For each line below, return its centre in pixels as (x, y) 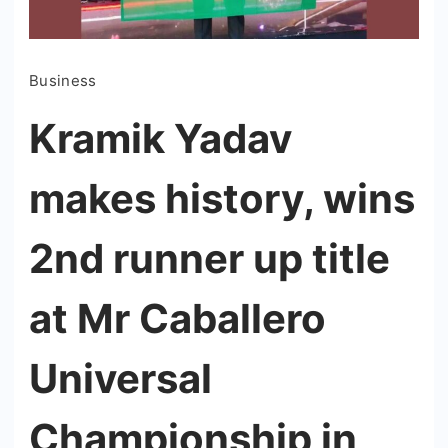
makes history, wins (222, 198)
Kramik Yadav (160, 138)
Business (63, 80)
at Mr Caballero (177, 318)
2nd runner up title (209, 258)
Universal (120, 378)
